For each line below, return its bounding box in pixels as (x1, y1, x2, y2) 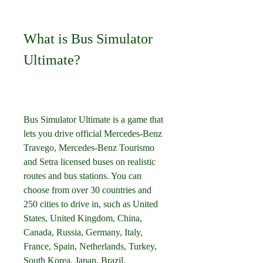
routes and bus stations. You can (23, 171, 141, 181)
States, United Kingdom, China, (23, 213, 142, 223)
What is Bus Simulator (23, 31, 153, 46)
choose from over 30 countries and (23, 185, 151, 195)
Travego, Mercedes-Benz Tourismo (23, 143, 154, 153)
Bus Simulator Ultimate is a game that (23, 114, 163, 124)
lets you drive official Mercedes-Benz (23, 129, 162, 139)
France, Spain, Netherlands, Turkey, (23, 241, 157, 251)
